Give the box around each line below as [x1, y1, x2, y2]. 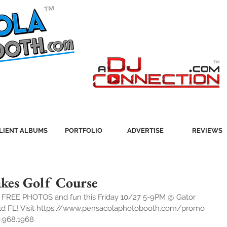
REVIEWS [192, 127, 222, 134]
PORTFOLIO [64, 127, 102, 134]
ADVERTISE [127, 127, 164, 134]
